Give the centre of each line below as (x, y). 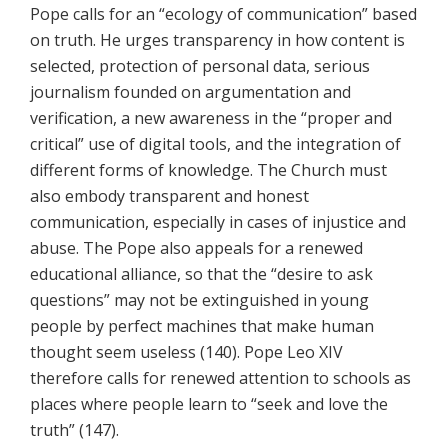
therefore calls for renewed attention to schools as (220, 378)
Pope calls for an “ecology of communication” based (223, 14)
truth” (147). (74, 430)
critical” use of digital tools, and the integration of (215, 144)
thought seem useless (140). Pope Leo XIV (186, 352)
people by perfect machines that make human (202, 326)
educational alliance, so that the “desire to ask (201, 274)
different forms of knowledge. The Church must (208, 170)
